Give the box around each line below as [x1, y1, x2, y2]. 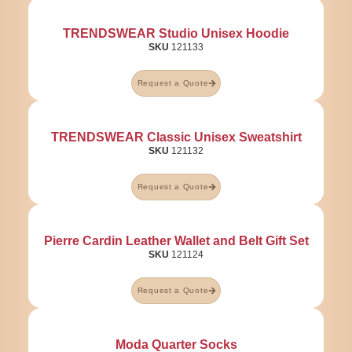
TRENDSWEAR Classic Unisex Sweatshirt [50, 130, 302, 145]
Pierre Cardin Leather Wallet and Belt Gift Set [43, 234, 309, 248]
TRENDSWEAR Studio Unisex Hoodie [63, 27, 289, 41]
